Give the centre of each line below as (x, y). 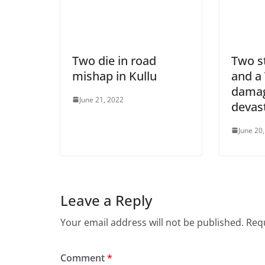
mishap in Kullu (114, 76)
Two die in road (114, 60)
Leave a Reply (106, 200)
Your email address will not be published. (152, 222)
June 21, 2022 (101, 99)
